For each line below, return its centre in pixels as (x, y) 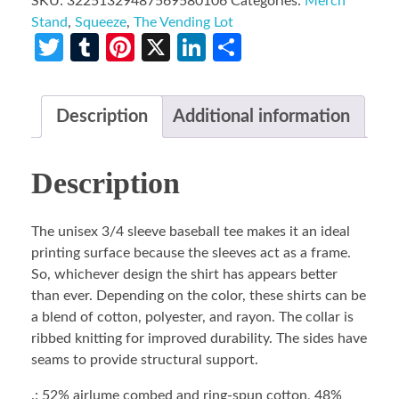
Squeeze (101, 22)
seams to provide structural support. (145, 359)
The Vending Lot (183, 22)
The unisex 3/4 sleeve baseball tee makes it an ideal (191, 231)
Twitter (108, 47)
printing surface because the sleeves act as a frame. (191, 252)
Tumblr (142, 47)
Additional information (261, 117)
